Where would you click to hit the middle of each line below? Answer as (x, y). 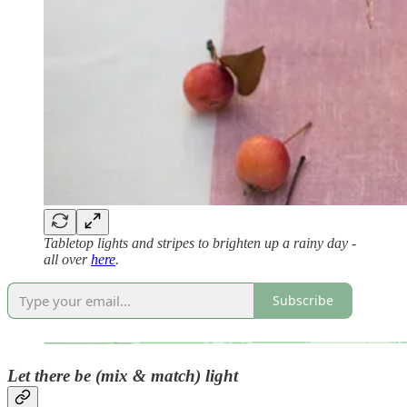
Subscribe (303, 301)
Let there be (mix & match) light (123, 376)
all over (67, 259)
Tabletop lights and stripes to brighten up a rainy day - (200, 243)
